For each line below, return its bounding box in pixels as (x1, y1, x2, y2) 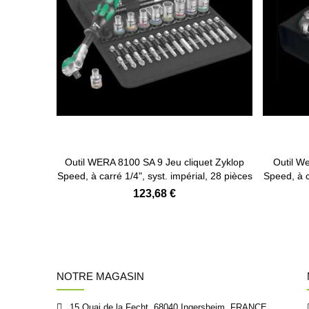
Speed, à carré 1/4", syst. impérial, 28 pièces (57, 170, 252, 182)
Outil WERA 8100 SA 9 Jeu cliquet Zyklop (65, 157, 244, 168)
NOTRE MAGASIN (57, 270, 144, 283)
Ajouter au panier (121, 134, 188, 145)
